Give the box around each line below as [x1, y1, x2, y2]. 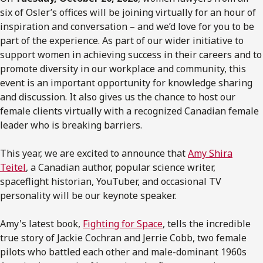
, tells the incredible [163, 217, 251, 230]
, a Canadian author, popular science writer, [26, 160, 215, 174]
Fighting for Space [83, 217, 163, 230]
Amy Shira [188, 146, 232, 160]
